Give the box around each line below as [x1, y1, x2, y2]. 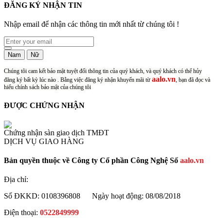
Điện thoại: [4, 208, 40, 217]
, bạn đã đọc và [176, 76, 210, 83]
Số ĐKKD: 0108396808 [4, 192, 80, 200]
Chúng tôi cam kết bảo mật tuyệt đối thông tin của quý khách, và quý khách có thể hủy [4, 68, 202, 74]
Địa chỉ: [4, 175, 28, 184]
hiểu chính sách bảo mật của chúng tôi [4, 84, 91, 91]
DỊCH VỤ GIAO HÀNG [4, 137, 84, 145]
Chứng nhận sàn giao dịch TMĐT [4, 128, 109, 137]
